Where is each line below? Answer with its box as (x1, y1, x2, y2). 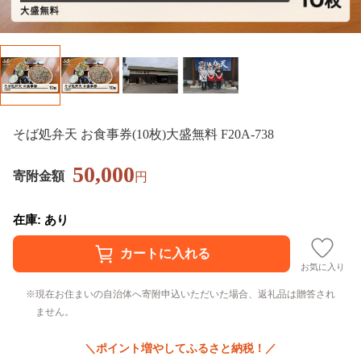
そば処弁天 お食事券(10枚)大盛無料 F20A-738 (13, 127, 274, 141)
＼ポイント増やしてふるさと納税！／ (85, 341, 276, 355)
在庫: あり (13, 212, 68, 226)
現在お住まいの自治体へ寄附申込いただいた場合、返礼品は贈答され (35, 288, 335, 300)
